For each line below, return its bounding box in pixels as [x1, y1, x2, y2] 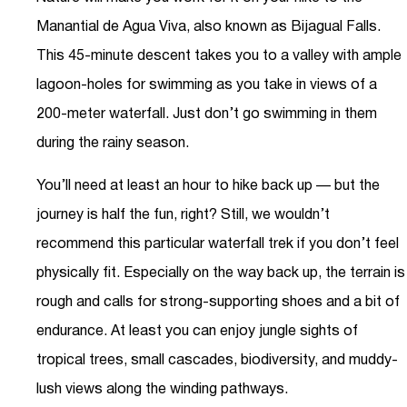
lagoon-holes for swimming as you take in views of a [36, 79, 377, 93]
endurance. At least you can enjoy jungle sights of [36, 324, 358, 338]
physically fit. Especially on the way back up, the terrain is [36, 266, 405, 280]
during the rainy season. [36, 137, 189, 151]
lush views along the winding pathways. [36, 382, 288, 396]
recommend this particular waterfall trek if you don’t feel [36, 237, 399, 251]
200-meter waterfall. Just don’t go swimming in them [36, 108, 377, 122]
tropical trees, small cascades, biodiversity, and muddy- [36, 353, 398, 367]
